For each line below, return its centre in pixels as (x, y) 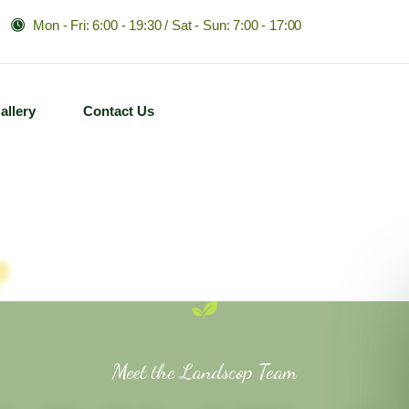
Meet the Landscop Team (204, 371)
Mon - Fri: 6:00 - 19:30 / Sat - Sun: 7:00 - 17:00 (168, 25)
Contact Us (118, 111)
